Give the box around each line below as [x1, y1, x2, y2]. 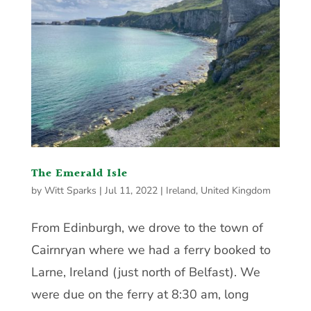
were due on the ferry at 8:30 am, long [31, 285, 249, 303]
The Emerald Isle [31, 165, 128, 183]
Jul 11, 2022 [104, 183, 158, 197]
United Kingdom [200, 183, 271, 197]
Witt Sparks [44, 183, 96, 197]
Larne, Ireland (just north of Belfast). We [31, 263, 260, 280]
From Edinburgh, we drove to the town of [31, 219, 263, 236]
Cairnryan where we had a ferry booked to [31, 241, 271, 258]
